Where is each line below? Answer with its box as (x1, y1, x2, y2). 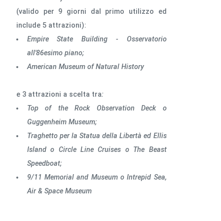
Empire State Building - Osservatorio (27, 35, 167, 43)
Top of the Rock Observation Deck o (27, 104, 167, 113)
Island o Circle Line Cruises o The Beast (27, 146, 167, 154)
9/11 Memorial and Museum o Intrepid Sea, (27, 173, 167, 182)
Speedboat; (27, 159, 62, 168)
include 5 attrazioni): (16, 21, 87, 30)
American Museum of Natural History (27, 62, 144, 71)
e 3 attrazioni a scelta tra (16, 90, 102, 99)
